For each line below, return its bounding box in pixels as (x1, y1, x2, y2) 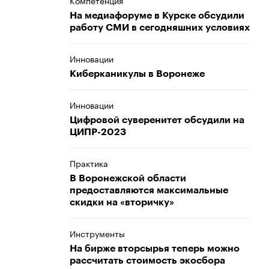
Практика (70, 156, 108, 169)
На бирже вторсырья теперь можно (70, 244, 240, 253)
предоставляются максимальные (70, 186, 228, 195)
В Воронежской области (70, 174, 186, 183)
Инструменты (70, 226, 125, 240)
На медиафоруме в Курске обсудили (70, 11, 244, 20)
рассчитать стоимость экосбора (70, 256, 225, 265)
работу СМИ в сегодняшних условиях (70, 23, 250, 32)
